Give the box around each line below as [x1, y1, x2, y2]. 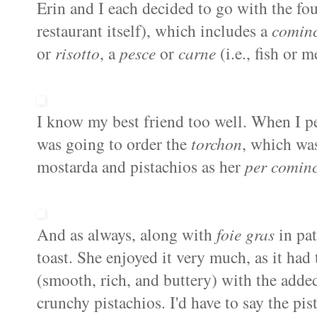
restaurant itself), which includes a [37, 19, 272, 42]
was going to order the [37, 132, 191, 156]
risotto [55, 42, 100, 64]
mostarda [37, 155, 98, 178]
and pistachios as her [98, 155, 245, 178]
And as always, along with [37, 223, 217, 246]
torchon [191, 132, 242, 155]
